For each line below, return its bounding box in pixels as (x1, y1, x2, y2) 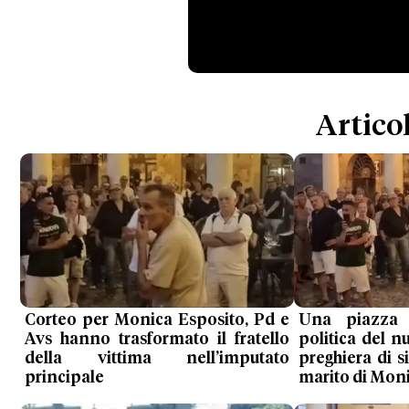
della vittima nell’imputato (25, 350, 289, 367)
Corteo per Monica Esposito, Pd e (25, 311, 289, 329)
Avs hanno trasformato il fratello (25, 330, 289, 348)
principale (25, 369, 104, 386)
